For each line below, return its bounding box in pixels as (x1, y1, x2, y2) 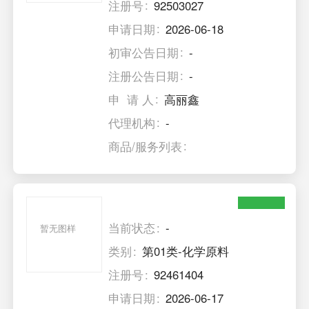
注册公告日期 (108, 67, 179, 84)
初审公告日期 (108, 43, 179, 61)
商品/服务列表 (108, 137, 183, 154)
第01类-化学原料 (142, 243, 230, 260)
